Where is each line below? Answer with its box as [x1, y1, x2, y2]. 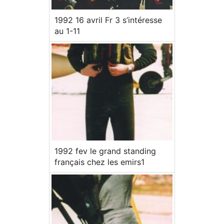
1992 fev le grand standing [54, 145, 156, 156]
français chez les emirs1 [54, 156, 144, 167]
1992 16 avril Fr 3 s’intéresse [54, 15, 162, 25]
